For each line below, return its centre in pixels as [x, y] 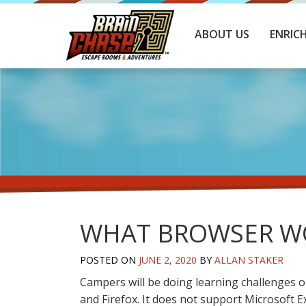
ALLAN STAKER [249, 260]
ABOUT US [222, 34]
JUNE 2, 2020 [168, 260]
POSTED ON [109, 260]
